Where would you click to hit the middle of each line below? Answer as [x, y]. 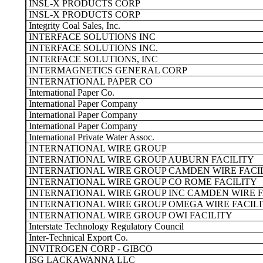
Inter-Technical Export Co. [77, 237]
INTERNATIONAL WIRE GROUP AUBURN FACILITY [140, 159]
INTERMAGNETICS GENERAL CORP [107, 70]
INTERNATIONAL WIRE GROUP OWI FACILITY [129, 215]
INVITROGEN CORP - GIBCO [90, 249]
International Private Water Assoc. [90, 137]
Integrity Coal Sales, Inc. [73, 26]
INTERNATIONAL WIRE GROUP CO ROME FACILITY [142, 182]
